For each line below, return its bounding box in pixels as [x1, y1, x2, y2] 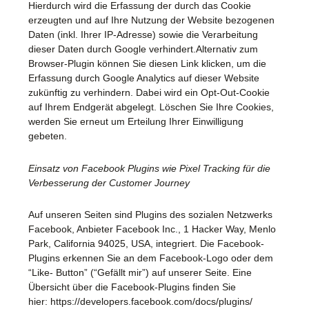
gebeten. [28, 130, 67, 142]
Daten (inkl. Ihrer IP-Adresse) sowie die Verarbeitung [28, 29, 258, 41]
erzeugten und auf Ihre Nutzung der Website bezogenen [28, 14, 275, 26]
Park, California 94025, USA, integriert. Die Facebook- [28, 238, 264, 250]
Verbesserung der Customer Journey [28, 177, 190, 188]
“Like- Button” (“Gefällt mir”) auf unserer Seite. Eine [28, 267, 252, 279]
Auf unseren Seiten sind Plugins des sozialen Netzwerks [28, 209, 272, 221]
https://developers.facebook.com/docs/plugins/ [50, 296, 252, 308]
